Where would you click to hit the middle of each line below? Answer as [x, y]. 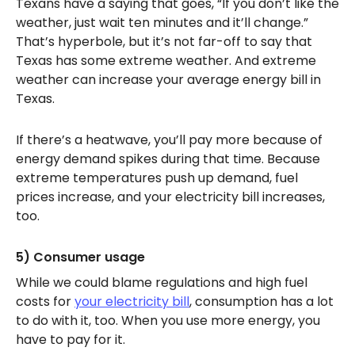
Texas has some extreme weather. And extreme [166, 61]
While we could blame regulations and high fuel [162, 282]
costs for [45, 302]
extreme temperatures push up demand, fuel [157, 178]
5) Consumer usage [80, 257]
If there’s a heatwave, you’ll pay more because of [169, 140]
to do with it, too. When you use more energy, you [168, 321]
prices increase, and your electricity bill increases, [170, 197]
